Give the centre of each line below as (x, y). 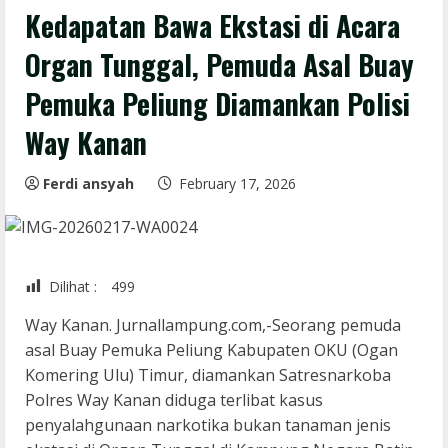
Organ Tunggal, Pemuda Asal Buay (219, 64)
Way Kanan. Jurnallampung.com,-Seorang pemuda (213, 325)
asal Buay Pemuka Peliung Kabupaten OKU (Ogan (211, 350)
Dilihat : (73, 286)
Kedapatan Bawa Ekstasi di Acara (212, 25)
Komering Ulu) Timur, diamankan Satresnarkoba (208, 375)
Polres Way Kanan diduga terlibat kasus (174, 400)
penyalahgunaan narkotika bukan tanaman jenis (208, 425)
